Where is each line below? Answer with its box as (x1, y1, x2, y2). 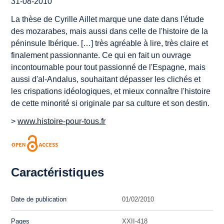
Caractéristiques (11, 165, 104, 179)
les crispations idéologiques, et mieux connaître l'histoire (11, 86, 211, 95)
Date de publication (11, 195, 67, 203)
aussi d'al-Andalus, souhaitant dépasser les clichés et (11, 74, 201, 83)
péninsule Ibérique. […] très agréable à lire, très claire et (11, 38, 208, 47)
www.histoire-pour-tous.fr (17, 116, 106, 125)
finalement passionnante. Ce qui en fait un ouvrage (11, 50, 191, 59)
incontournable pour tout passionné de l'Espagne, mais (11, 62, 206, 71)
